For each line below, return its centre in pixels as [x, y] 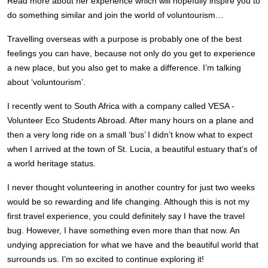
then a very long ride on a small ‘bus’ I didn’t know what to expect [130, 135]
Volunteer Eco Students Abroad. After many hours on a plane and [130, 120]
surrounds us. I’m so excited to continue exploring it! [106, 259]
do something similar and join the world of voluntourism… [115, 15]
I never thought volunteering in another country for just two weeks [131, 187]
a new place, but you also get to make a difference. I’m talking [124, 68]
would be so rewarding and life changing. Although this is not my [128, 202]
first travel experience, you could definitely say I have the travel [126, 216]
